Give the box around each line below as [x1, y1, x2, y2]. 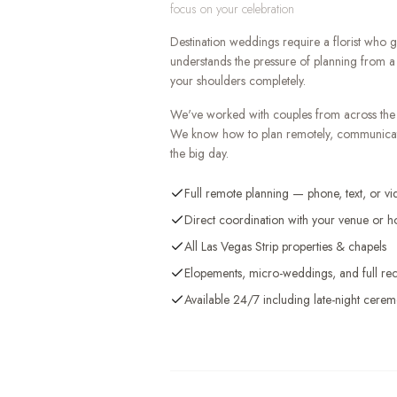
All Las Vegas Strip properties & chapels [184, 237, 386, 255]
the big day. [170, 144, 229, 162]
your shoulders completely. [170, 72, 306, 90]
